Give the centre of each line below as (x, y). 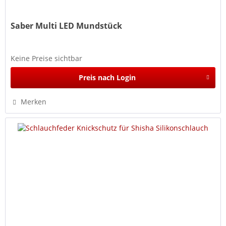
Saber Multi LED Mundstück (67, 25)
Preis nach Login (107, 77)
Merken (34, 101)
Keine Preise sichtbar (47, 58)
